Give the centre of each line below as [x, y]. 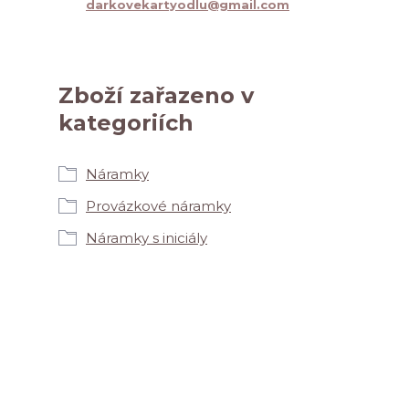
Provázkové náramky [158, 206]
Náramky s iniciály [147, 238]
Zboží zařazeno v [156, 95]
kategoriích [126, 123]
